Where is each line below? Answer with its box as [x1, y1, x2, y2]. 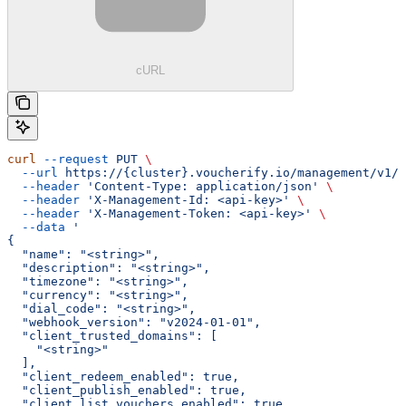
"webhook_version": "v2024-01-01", [7, 315, 261, 330]
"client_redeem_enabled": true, [7, 370, 239, 384]
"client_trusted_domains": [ [7, 329, 217, 343]
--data [7, 220, 65, 235]
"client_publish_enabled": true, [7, 383, 246, 398]
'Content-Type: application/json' [80, 179, 319, 194]
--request [36, 152, 109, 167]
